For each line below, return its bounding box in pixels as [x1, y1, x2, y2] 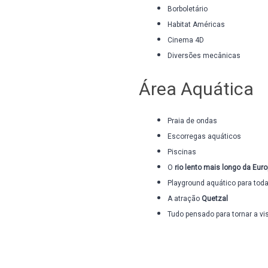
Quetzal [202, 194, 228, 203]
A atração [167, 194, 202, 203]
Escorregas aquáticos [167, 132, 241, 141]
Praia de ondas [167, 117, 217, 125]
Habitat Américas [167, 20, 225, 29]
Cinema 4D [167, 36, 204, 44]
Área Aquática [139, 78, 254, 99]
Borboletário [167, 5, 208, 13]
